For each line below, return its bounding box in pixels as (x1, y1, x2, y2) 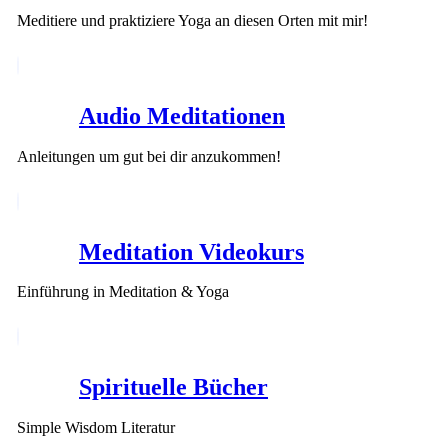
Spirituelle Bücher (79, 374, 268, 401)
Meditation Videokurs (79, 238, 304, 265)
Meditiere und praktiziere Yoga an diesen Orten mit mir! (17, 11, 368, 29)
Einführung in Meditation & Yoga (17, 283, 229, 301)
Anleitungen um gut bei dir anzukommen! (17, 147, 281, 165)
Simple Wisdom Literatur (17, 419, 175, 437)
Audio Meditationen (79, 102, 285, 129)
